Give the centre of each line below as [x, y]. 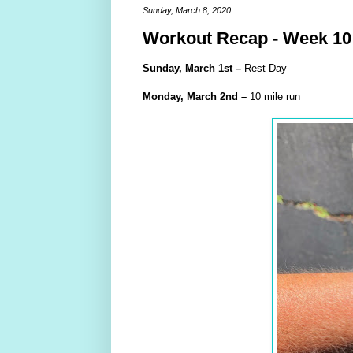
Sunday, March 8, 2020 [186, 10]
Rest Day [264, 68]
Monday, [164, 96]
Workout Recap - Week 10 [247, 38]
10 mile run [273, 96]
